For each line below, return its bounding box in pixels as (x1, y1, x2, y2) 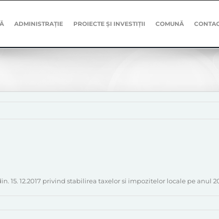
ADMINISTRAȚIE (14, 20, 64, 27)
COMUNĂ (155, 20, 184, 27)
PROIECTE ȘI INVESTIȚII (73, 20, 146, 27)
